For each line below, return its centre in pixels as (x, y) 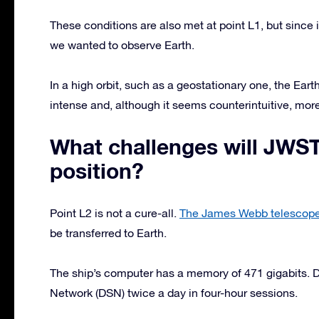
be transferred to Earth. (108, 232)
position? (97, 171)
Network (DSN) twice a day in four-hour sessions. (174, 292)
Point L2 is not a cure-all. (115, 213)
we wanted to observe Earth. (122, 45)
